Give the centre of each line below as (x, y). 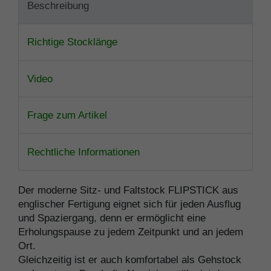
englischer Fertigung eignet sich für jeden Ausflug (129, 204)
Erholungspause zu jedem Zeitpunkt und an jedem (131, 232)
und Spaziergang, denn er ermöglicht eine (112, 218)
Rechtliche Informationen (83, 152)
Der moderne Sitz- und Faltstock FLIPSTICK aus (128, 190)
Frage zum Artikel (67, 116)
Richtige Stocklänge (72, 42)
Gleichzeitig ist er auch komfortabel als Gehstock (130, 260)
